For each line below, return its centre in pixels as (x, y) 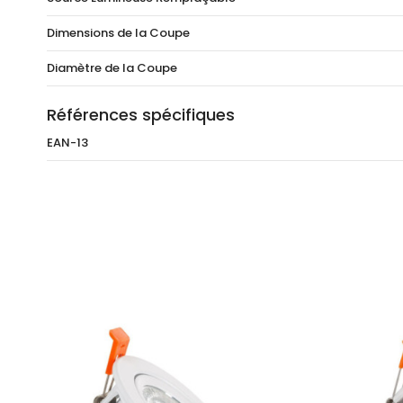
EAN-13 (67, 143)
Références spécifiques (141, 115)
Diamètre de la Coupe (112, 68)
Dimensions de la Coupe (118, 33)
